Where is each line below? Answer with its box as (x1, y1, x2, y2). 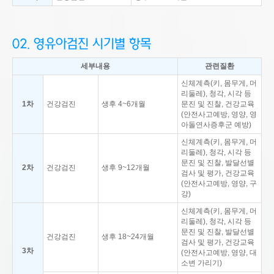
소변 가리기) (181, 259, 222, 267)
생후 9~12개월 (102, 163, 150, 172)
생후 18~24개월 (102, 232, 154, 241)
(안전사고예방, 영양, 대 (181, 248, 257, 257)
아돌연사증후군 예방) (181, 120, 251, 129)
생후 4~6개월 (102, 100, 146, 108)
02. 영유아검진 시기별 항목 (12, 37, 151, 51)
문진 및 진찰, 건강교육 (181, 100, 254, 108)
